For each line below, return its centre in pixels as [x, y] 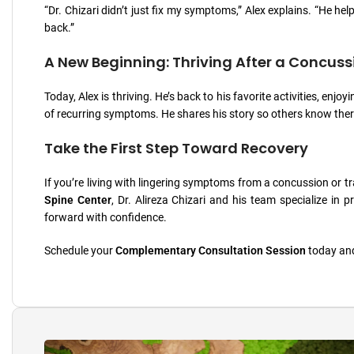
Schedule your [80, 250]
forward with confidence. [105, 217]
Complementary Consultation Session [211, 250]
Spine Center [78, 200]
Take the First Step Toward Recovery [176, 148]
